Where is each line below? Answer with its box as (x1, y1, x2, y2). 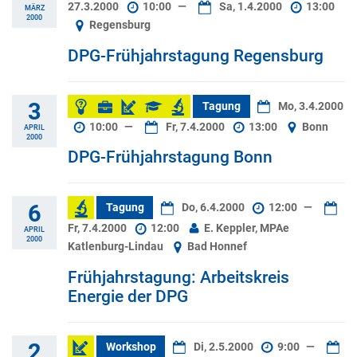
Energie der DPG (68, 286, 188, 306)
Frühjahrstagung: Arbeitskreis (68, 267, 289, 287)
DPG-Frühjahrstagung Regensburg (68, 45, 324, 65)
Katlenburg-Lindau (68, 240, 166, 254)
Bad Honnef (185, 240, 248, 254)
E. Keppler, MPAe (201, 222, 289, 236)
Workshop (105, 339, 156, 354)
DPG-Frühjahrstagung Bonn (68, 147, 273, 167)
